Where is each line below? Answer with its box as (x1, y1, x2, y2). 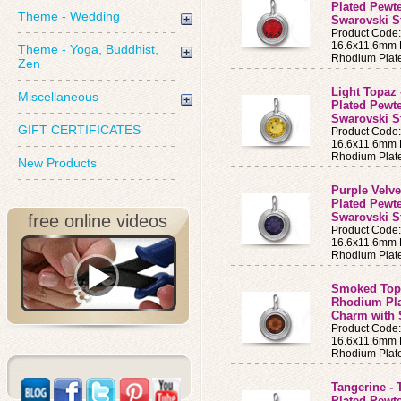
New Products (18, 156, 97, 170)
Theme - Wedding (18, 9, 120, 23)
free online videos (28, 211, 168, 231)
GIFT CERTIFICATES (18, 123, 141, 137)
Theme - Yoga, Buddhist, (18, 42, 158, 56)
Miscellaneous (18, 90, 98, 104)
